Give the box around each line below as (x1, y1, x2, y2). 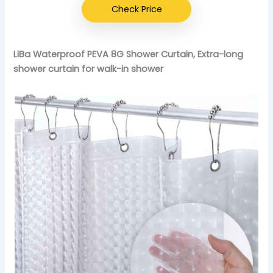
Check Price (111, 2, 162, 15)
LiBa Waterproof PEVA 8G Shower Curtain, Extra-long (13, 48, 244, 60)
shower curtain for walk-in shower (13, 62, 164, 75)
